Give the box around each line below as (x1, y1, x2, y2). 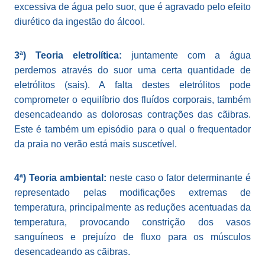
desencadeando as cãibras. (14, 247, 130, 257)
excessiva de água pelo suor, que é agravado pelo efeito (14, 2, 251, 12)
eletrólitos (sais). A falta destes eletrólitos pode (14, 80, 251, 91)
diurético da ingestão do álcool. (14, 17, 145, 27)
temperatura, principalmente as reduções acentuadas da (14, 202, 251, 213)
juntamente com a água (131, 50, 251, 61)
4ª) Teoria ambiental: (14, 173, 109, 183)
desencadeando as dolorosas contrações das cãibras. (14, 109, 251, 120)
